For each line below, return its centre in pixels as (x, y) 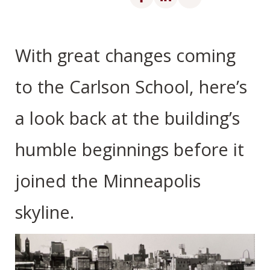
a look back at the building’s (127, 118)
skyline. (45, 212)
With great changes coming (125, 56)
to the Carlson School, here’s (131, 87)
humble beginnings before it (130, 150)
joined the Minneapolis (108, 181)
